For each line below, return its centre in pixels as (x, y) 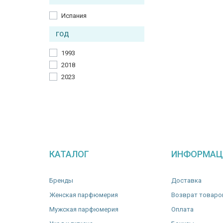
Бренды (61, 180)
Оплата (182, 209)
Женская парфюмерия (84, 195)
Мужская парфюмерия (84, 209)
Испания (74, 16)
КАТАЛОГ (69, 154)
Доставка (186, 180)
